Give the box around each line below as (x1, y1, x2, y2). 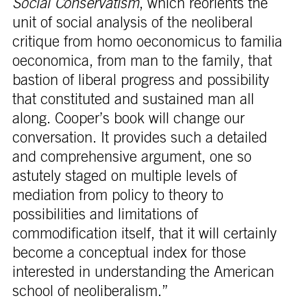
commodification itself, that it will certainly (12, 226, 277, 242)
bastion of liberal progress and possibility (12, 73, 269, 88)
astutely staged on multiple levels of (12, 169, 237, 184)
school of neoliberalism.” (12, 284, 169, 299)
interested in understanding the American (12, 265, 274, 280)
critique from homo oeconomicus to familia (12, 34, 282, 50)
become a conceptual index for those (12, 245, 246, 261)
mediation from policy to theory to (12, 188, 223, 204)
